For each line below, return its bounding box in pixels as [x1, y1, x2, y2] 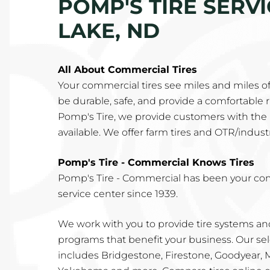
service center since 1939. [58, 188, 178, 199]
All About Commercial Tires [58, 64, 197, 75]
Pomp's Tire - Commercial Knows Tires [58, 157, 254, 168]
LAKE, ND [58, 18, 160, 43]
